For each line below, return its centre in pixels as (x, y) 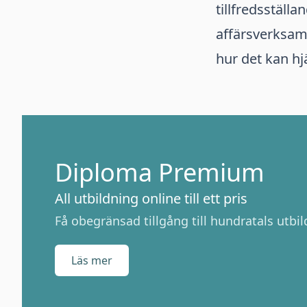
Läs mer (92, 260)
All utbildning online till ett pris (151, 198)
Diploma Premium (160, 172)
